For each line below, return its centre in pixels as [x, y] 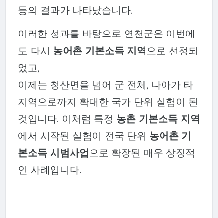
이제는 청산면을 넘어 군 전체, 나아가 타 [105, 84]
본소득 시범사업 [53, 152]
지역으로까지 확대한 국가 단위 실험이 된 [108, 101]
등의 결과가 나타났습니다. [75, 10]
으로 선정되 [172, 50]
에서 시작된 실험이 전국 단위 [83, 135]
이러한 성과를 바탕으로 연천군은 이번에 [106, 33]
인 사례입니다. [49, 169]
